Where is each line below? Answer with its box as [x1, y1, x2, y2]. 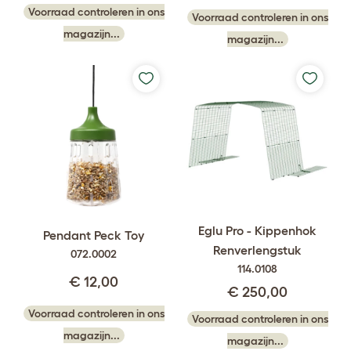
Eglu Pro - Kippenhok [198, 223, 317, 237]
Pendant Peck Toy [43, 227, 144, 242]
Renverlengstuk [213, 242, 302, 257]
